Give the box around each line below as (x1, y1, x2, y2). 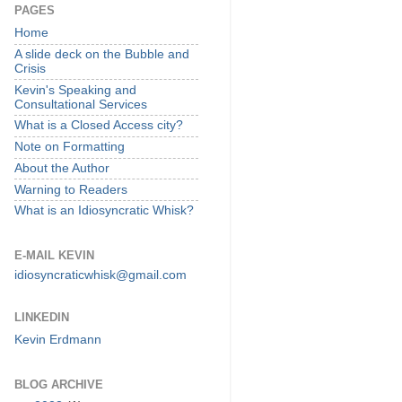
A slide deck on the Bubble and (14, 47, 189, 61)
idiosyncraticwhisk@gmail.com (14, 268, 187, 283)
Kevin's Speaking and (14, 83, 136, 97)
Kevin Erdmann (14, 333, 101, 347)
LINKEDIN (14, 310, 69, 325)
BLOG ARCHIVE (14, 377, 103, 391)
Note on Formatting (14, 140, 125, 154)
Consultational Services (14, 97, 147, 111)
